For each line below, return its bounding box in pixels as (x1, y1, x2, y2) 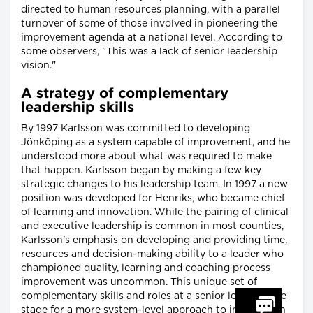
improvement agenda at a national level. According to (21, 32, 282, 43)
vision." (21, 60, 56, 71)
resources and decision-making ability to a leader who (21, 249, 284, 259)
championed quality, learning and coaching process (21, 263, 270, 273)
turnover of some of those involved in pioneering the (21, 18, 277, 29)
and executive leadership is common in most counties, (21, 221, 284, 231)
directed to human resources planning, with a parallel (21, 4, 280, 15)
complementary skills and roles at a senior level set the (21, 291, 286, 301)
